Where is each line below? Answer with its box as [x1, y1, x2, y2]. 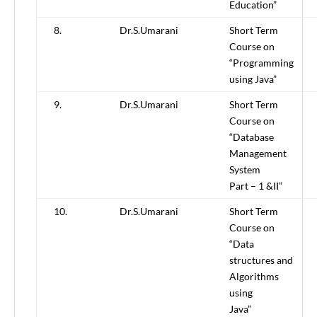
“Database [229, 131, 274, 144]
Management [229, 147, 287, 160]
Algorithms [229, 270, 279, 283]
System [229, 163, 260, 176]
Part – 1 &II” [229, 180, 282, 192]
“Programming [229, 57, 294, 69]
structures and [229, 254, 293, 267]
